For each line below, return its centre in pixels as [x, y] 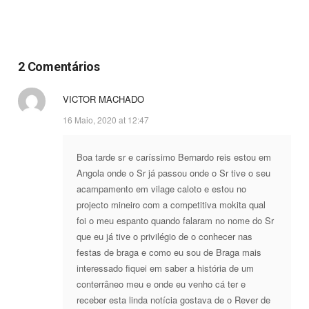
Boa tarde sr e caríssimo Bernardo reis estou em [173, 157]
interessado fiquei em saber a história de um [165, 268]
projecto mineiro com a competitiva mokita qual [171, 204]
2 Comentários [59, 66]
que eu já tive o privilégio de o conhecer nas [164, 236]
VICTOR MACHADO [103, 99]
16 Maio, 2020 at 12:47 [106, 119]
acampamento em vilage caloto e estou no [161, 188]
